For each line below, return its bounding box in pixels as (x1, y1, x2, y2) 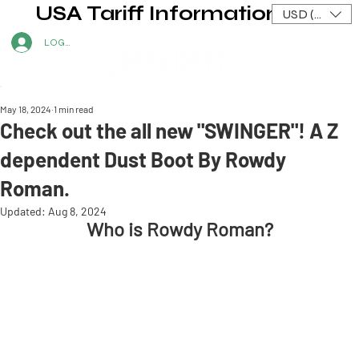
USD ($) (282, 6, 325, 22)
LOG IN (43, 37, 77, 49)
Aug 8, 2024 (48, 204, 107, 218)
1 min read (54, 103, 94, 115)
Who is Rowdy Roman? (86, 216, 273, 240)
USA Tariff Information (35, 2, 280, 26)
